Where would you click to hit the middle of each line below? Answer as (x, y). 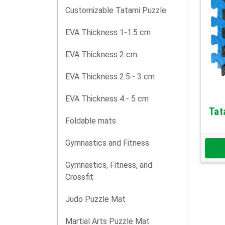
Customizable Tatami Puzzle (116, 10)
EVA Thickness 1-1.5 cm (108, 32)
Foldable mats (91, 121)
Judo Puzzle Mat (95, 199)
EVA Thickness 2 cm (101, 54)
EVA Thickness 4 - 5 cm (107, 99)
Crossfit (79, 177)
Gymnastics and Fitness (107, 143)
